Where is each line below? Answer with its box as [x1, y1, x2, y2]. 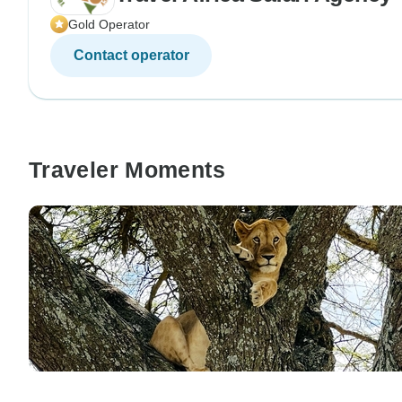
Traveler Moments [29, 156, 225, 182]
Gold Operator [68, 16, 150, 31]
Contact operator [73, 47, 189, 63]
